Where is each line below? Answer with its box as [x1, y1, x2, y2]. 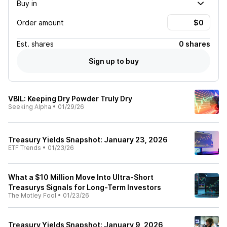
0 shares [179, 40, 210, 48]
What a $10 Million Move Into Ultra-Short [8, 173, 154, 181]
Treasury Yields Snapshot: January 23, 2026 [8, 135, 168, 144]
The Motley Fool [8, 192, 56, 199]
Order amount [17, 18, 64, 27]
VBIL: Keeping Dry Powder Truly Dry [8, 94, 132, 103]
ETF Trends [8, 144, 41, 152]
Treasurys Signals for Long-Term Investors [8, 183, 161, 192]
